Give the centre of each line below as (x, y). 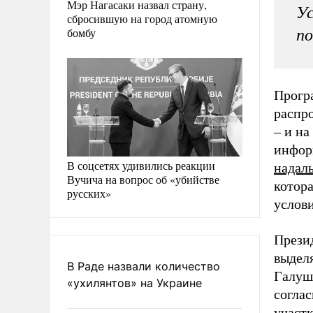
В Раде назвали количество (144, 266)
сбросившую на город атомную (142, 18)
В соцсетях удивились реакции (141, 165)
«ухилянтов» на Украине (134, 283)
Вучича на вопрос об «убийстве (143, 179)
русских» (89, 193)
